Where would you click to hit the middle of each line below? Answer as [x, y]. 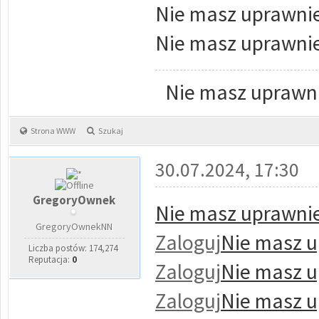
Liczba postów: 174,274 [73, 248]
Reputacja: [50, 260]
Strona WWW [53, 131]
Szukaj [111, 131]
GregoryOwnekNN [74, 226]
